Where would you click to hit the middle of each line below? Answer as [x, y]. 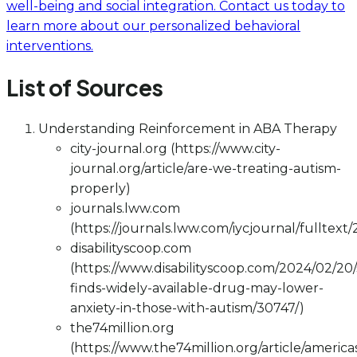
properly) [100, 188]
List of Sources [85, 87]
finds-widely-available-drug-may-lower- [197, 288]
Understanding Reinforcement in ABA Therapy [188, 128]
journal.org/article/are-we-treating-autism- [206, 168]
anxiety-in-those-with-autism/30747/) [187, 308]
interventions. [50, 46]
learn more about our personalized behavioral [153, 26]
